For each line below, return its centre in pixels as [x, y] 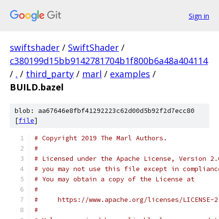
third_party [50, 74]
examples [130, 74]
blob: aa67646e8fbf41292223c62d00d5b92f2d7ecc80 [105, 111]
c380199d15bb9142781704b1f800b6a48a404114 [109, 61]
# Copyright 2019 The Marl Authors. [101, 138]
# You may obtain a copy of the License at [114, 179]
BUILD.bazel [37, 87]
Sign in [199, 16]
